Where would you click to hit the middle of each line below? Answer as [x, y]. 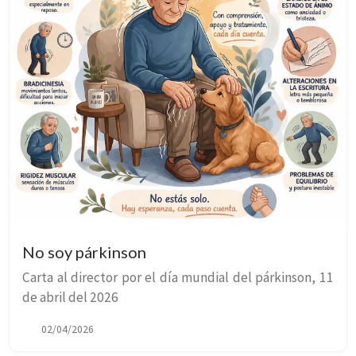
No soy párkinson [84, 252]
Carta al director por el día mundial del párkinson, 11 [178, 277]
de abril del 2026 [70, 297]
